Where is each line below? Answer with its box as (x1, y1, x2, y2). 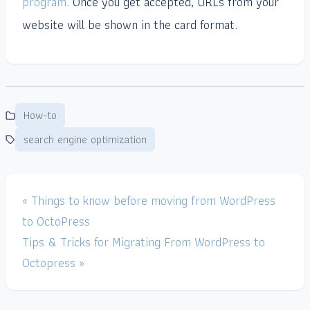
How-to (24, 107, 57, 125)
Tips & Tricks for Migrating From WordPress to (22, 232, 265, 253)
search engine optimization (24, 131, 147, 149)
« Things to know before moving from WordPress (22, 190, 275, 211)
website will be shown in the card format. (22, 15, 237, 35)
